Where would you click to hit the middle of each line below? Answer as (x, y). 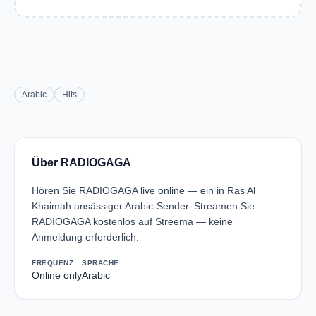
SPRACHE (101, 263)
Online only (57, 275)
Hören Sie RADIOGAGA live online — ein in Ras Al (144, 190)
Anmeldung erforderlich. (85, 237)
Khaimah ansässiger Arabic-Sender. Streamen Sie (143, 206)
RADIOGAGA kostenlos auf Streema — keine (132, 221)
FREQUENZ (53, 263)
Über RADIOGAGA (81, 163)
